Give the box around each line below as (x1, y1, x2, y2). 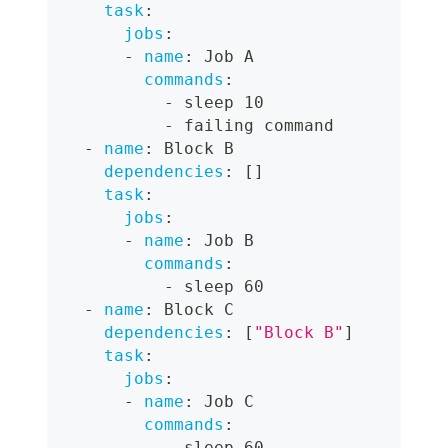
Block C (154, 300, 234, 320)
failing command (174, 116, 334, 136)
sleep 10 (174, 93, 264, 113)
